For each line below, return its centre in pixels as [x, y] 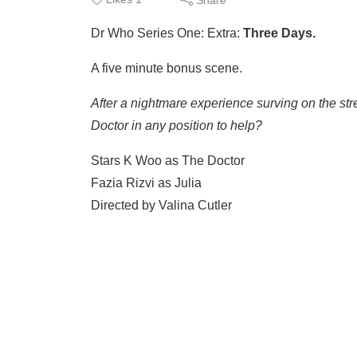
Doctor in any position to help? [177, 126]
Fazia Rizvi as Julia [146, 183]
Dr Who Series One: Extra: [167, 33]
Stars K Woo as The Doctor [168, 161]
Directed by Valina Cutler [161, 205]
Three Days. [279, 33]
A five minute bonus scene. [167, 68]
